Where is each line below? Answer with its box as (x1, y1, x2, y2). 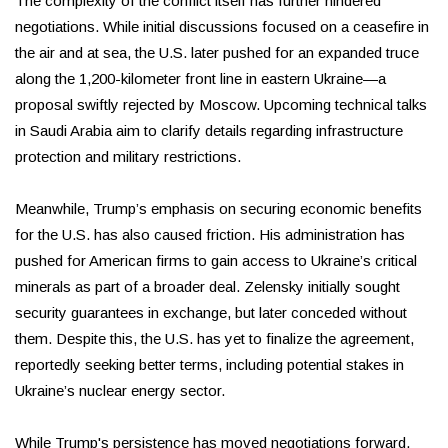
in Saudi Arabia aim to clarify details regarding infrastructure (15, 122, 403, 140)
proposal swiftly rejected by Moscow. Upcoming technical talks (15, 96, 427, 114)
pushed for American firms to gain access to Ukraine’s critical (15, 252, 417, 270)
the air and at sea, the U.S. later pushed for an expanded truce (15, 44, 419, 62)
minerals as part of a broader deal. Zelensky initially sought (15, 278, 400, 296)
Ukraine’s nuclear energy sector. (15, 382, 225, 400)
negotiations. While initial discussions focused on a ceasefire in (15, 18, 429, 36)
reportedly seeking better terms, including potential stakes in (15, 356, 404, 374)
